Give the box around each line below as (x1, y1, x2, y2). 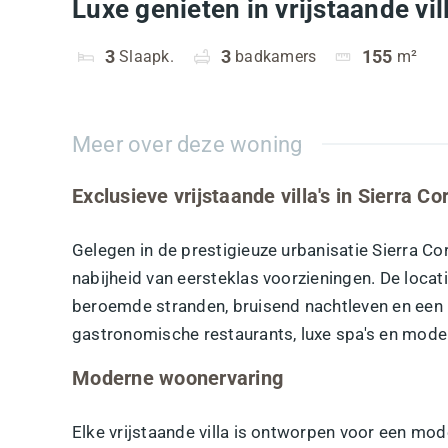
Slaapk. (119, 46, 174, 66)
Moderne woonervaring (72, 365, 283, 390)
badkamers (235, 46, 317, 66)
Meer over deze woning (72, 131, 303, 157)
